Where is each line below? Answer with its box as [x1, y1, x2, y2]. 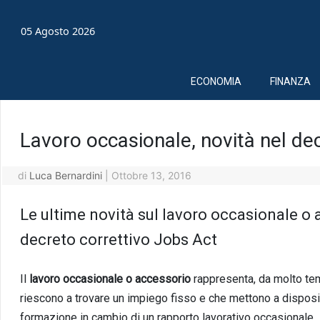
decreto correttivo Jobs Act [19, 230, 217, 249]
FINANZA [270, 75, 311, 87]
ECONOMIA [191, 75, 241, 87]
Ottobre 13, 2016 [111, 169, 191, 181]
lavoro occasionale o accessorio [29, 271, 194, 286]
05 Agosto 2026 [21, 24, 96, 39]
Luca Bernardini [29, 169, 102, 181]
